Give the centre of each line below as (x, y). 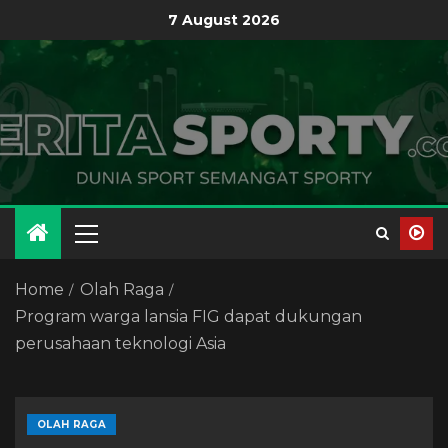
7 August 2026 (224, 19)
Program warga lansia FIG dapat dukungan (188, 316)
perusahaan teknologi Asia (120, 343)
